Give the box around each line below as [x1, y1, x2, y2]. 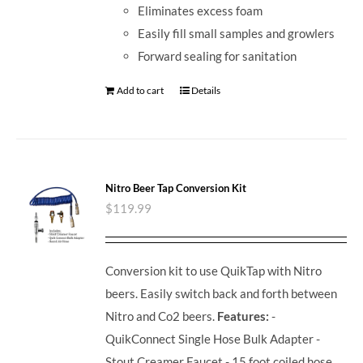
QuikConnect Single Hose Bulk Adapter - [105, 331, 321, 346]
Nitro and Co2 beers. [105, 308, 218, 323]
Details [191, 84, 221, 97]
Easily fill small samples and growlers [138, 26, 335, 41]
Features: [217, 308, 270, 323]
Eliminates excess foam [138, 3, 263, 19]
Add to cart [117, 84, 164, 97]
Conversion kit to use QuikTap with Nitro [105, 263, 322, 278]
